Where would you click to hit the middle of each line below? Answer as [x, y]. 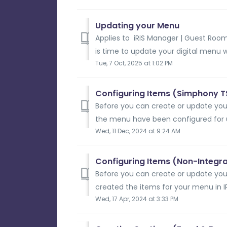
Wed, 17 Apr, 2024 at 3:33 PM [137, 199]
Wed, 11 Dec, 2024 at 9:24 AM [138, 131]
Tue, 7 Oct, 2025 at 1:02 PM [134, 63]
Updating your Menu [137, 25]
